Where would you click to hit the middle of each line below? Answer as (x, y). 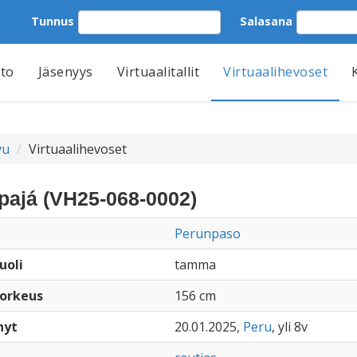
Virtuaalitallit (158, 72)
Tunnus (53, 21)
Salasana (266, 21)
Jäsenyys (65, 72)
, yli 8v (289, 327)
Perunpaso (207, 233)
